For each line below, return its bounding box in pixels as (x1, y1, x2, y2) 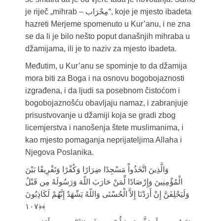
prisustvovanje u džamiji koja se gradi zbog (25, 111, 176, 120)
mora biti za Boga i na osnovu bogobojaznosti (25, 74, 184, 83)
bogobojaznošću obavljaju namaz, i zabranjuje (25, 99, 188, 108)
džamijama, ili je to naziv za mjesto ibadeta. (25, 44, 177, 53)
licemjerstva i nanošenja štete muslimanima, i (25, 123, 184, 132)
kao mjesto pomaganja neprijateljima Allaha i (25, 136, 182, 145)
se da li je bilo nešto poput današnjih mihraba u (25, 32, 190, 41)
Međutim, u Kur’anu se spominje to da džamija (25, 62, 187, 71)
